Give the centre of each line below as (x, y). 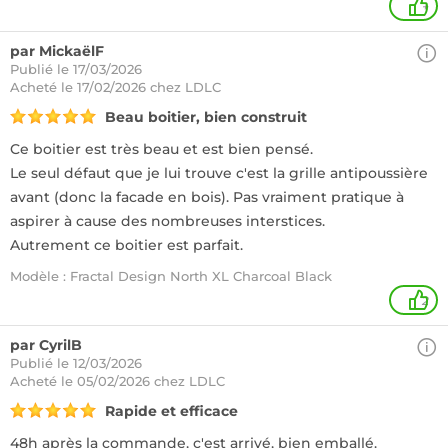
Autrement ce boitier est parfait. (126, 245)
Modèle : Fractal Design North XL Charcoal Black (171, 276)
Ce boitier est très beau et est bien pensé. (161, 149)
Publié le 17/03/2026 (76, 69)
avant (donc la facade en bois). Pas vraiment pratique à (207, 197)
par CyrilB (46, 345)
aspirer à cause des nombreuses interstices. (167, 221)
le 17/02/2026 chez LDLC (141, 87)
